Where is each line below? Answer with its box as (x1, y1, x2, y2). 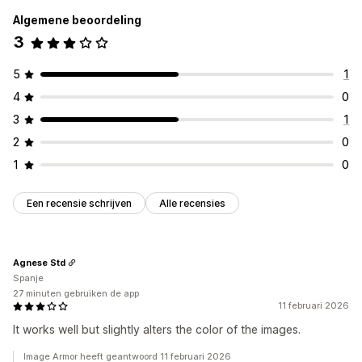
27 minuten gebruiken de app (13, 288, 139, 300)
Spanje (13, 272, 44, 284)
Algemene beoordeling (13, 13, 141, 27)
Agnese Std (13, 256, 65, 268)
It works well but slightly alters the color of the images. (13, 322, 301, 337)
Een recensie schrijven (27, 197, 132, 210)
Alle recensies (159, 197, 225, 210)
